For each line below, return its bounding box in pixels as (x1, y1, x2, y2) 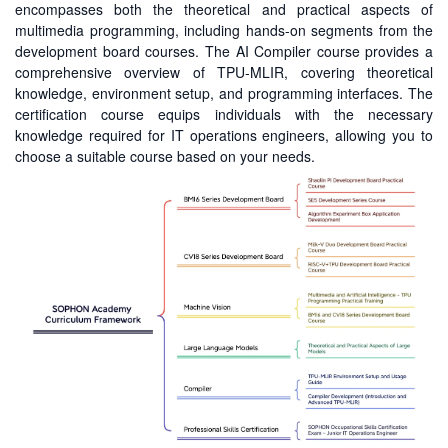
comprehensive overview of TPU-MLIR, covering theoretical (15, 62, 433, 82)
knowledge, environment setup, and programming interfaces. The (15, 83, 433, 103)
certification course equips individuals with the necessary (15, 104, 433, 124)
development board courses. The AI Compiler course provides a (15, 41, 433, 61)
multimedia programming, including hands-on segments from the (15, 20, 433, 40)
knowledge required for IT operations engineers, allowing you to (15, 125, 433, 145)
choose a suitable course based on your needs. (15, 146, 315, 166)
